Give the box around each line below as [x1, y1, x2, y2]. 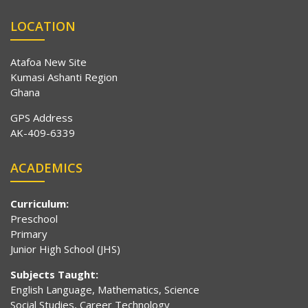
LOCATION [10, 17, 76, 34]
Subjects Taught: [10, 267, 98, 281]
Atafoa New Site [10, 54, 87, 69]
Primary [10, 226, 47, 241]
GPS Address [10, 110, 73, 124]
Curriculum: [10, 196, 69, 210]
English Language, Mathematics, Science [10, 282, 199, 296]
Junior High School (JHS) [10, 241, 120, 256]
